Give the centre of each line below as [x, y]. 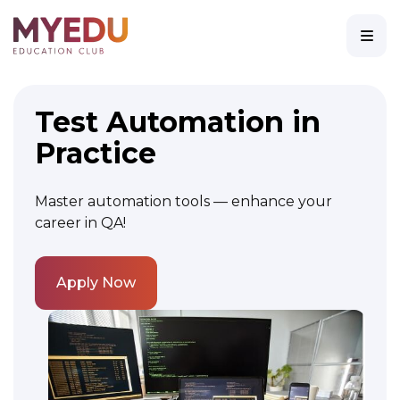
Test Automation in [178, 122]
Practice [96, 153]
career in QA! [80, 223]
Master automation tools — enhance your [183, 201]
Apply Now [96, 283]
